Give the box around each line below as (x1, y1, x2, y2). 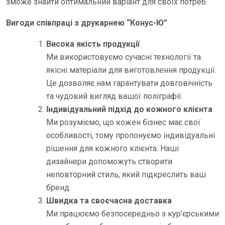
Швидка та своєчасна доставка (46, 196, 172, 205)
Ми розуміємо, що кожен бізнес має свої (46, 118, 200, 127)
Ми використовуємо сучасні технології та (46, 52, 201, 62)
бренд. (46, 183, 71, 192)
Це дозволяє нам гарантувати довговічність (46, 78, 212, 88)
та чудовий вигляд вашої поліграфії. (46, 91, 183, 101)
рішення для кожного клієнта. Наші (46, 144, 179, 153)
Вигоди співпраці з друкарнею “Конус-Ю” (6, 18, 167, 28)
